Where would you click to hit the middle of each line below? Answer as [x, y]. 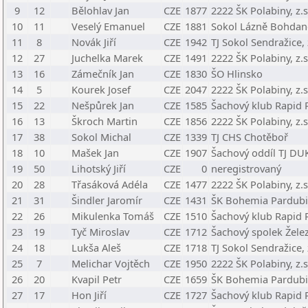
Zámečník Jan [103, 74]
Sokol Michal [101, 137]
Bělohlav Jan [100, 10]
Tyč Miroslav [100, 232]
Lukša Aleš [96, 247]
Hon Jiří [89, 295]
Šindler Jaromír [107, 200]
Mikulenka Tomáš [113, 216]
